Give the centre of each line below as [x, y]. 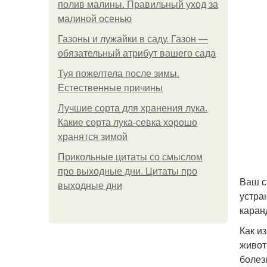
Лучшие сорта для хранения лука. [133, 108]
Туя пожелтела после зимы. [119, 74]
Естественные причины [110, 88]
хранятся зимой [93, 137]
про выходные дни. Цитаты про [128, 171]
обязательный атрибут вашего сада [137, 53]
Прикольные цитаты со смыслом [130, 157]
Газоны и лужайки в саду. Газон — [133, 39]
